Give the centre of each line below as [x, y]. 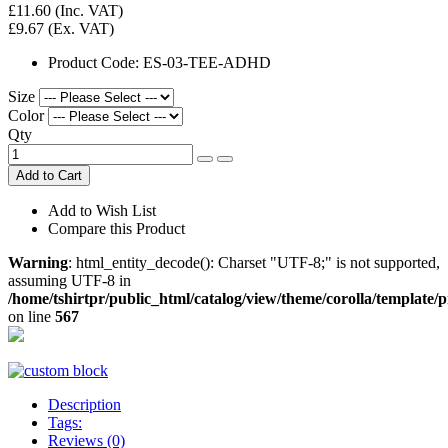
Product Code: [95, 62]
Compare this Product [116, 228]
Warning [38, 262]
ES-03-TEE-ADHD [207, 62]
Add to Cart [49, 175]
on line [31, 316]
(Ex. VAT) [79, 28]
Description [84, 404]
